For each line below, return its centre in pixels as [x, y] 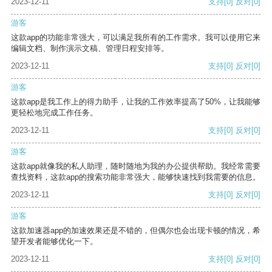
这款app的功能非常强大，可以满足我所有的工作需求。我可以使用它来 [136, 38]
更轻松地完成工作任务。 [54, 113]
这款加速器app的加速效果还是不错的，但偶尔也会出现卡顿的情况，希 [136, 231]
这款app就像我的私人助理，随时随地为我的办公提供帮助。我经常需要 [136, 166]
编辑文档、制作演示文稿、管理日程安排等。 [90, 49]
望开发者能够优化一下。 [54, 242]
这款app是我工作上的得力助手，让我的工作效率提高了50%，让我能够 [136, 102]
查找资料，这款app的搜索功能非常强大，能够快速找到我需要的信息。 [136, 177]
